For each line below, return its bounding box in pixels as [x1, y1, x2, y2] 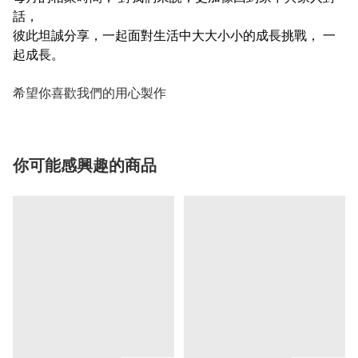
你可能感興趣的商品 [13, 157, 157, 175]
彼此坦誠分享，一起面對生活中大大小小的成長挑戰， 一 [13, 29, 336, 43]
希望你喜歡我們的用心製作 [13, 86, 166, 101]
